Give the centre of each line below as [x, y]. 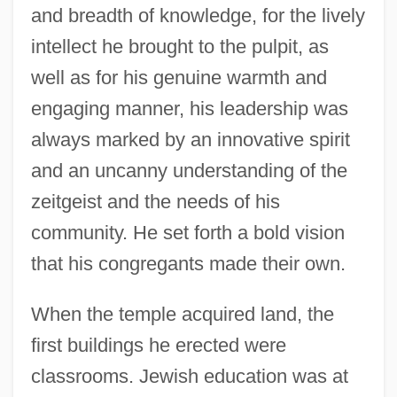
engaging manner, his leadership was [189, 108]
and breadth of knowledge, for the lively [198, 15]
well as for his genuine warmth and [179, 77]
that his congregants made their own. [188, 263]
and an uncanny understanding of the [189, 170]
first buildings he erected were [158, 345]
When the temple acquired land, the [182, 314]
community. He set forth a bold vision [187, 232]
